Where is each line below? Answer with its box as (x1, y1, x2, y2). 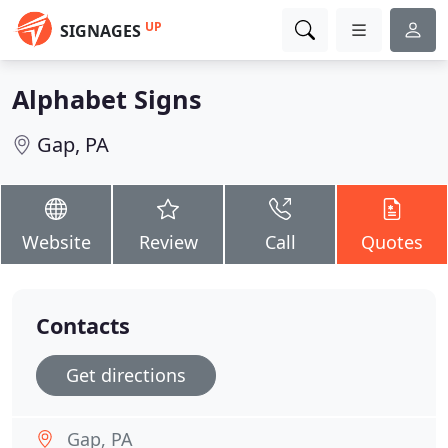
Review (138, 230, 198, 254)
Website (21, 230, 91, 254)
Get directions (66, 363, 186, 387)
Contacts (36, 311, 130, 340)
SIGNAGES (60, 20, 141, 42)
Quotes (361, 230, 423, 254)
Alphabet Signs (12, 82, 202, 116)
